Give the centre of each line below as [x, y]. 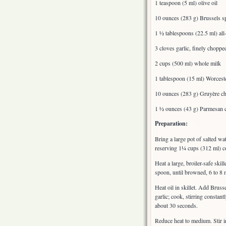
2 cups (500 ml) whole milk [188, 63]
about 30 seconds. [176, 206]
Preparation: [171, 124]
